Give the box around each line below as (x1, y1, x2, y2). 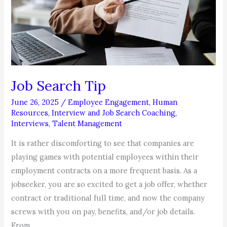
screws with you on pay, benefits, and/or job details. (11, 206, 196, 216)
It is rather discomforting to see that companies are (11, 138, 195, 148)
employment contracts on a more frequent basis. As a (11, 165, 198, 175)
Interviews (11, 119, 49, 129)
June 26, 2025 (11, 97, 61, 107)
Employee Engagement (68, 97, 149, 107)
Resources (11, 108, 49, 118)
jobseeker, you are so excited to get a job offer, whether (11, 179, 208, 189)
